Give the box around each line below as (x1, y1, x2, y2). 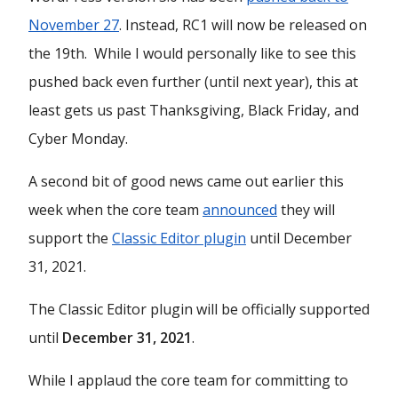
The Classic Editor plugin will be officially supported (28, 299, 370, 319)
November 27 (28, 15, 119, 35)
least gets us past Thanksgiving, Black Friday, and (28, 100, 359, 120)
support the (28, 228, 112, 248)
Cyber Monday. (28, 129, 128, 148)
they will (277, 200, 335, 219)
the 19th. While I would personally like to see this (28, 44, 356, 63)
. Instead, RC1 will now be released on (119, 15, 367, 35)
